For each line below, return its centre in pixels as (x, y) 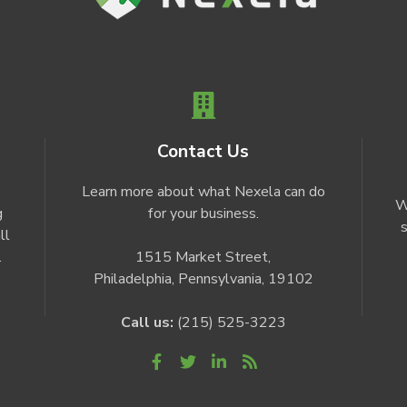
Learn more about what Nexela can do (203, 192)
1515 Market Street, (203, 258)
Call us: (149, 323)
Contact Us (203, 152)
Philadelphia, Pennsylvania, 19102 (203, 279)
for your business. (203, 214)
